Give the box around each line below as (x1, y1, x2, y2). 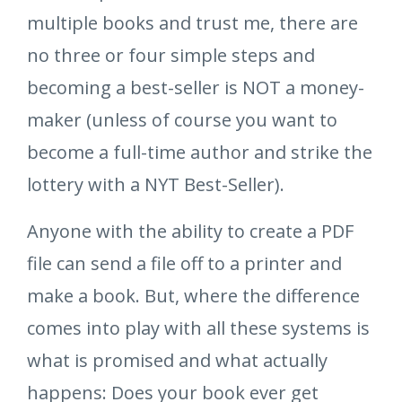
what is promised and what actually (27, 348, 328, 373)
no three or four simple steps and (27, 43, 315, 68)
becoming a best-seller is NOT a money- (27, 75, 364, 100)
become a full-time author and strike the (27, 140, 372, 165)
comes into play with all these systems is (27, 316, 370, 341)
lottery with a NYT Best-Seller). (27, 172, 284, 197)
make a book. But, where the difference (27, 284, 360, 309)
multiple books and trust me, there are (27, 11, 358, 36)
